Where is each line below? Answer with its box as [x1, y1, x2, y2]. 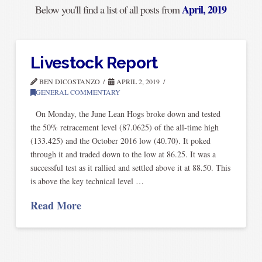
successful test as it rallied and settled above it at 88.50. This [30, 162, 230, 174]
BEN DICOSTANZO [37, 76, 100, 86]
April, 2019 [182, 1, 227, 17]
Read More [30, 198, 81, 213]
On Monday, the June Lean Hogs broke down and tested [30, 108, 220, 120]
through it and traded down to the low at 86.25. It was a [30, 149, 216, 160]
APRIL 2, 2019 [115, 76, 160, 86]
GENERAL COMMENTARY [35, 87, 120, 96]
